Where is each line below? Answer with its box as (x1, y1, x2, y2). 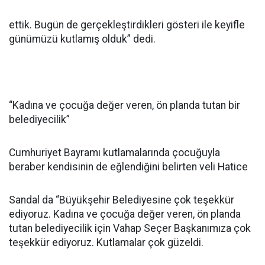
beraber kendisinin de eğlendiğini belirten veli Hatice (9, 161, 248, 173)
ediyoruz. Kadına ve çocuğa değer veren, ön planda (9, 208, 241, 220)
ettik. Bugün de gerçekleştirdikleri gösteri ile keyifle (9, 19, 245, 31)
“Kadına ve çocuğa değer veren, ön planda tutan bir (9, 99, 240, 111)
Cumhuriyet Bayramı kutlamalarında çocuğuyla (9, 147, 220, 159)
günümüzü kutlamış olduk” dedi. (9, 33, 156, 45)
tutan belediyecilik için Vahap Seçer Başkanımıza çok (9, 222, 251, 234)
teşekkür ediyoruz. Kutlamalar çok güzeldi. (9, 237, 203, 248)
